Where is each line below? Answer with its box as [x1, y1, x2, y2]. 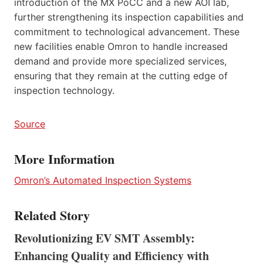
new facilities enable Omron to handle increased [14, 40, 228, 52]
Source [14, 117, 45, 130]
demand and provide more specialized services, [14, 55, 227, 67]
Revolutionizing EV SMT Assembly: [14, 229, 195, 247]
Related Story [14, 205, 90, 225]
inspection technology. [14, 84, 114, 96]
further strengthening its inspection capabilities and [14, 11, 244, 23]
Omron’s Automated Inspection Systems [14, 174, 191, 186]
